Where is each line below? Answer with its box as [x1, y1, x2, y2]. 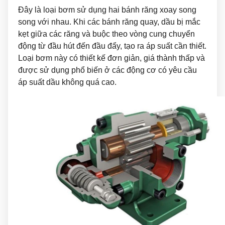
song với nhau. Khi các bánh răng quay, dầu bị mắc [18, 17, 200, 26]
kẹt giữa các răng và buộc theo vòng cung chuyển [18, 29, 195, 38]
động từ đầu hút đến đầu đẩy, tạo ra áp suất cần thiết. [18, 41, 206, 50]
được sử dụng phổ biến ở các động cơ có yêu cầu [18, 65, 197, 74]
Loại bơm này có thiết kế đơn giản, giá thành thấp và [18, 53, 205, 62]
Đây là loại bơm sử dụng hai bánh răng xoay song [18, 5, 196, 14]
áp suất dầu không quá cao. [18, 77, 117, 86]
